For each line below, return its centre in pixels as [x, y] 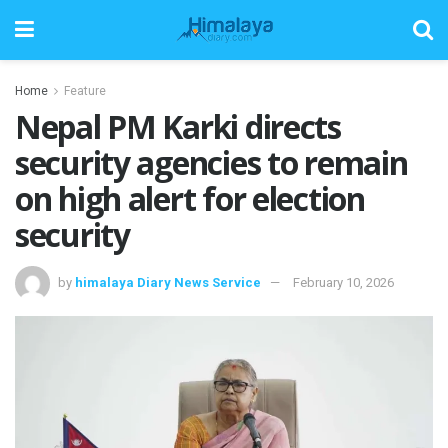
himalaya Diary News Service [168, 282]
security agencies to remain [211, 162]
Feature [85, 91]
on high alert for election [190, 198]
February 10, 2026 [343, 282]
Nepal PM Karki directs [178, 126]
